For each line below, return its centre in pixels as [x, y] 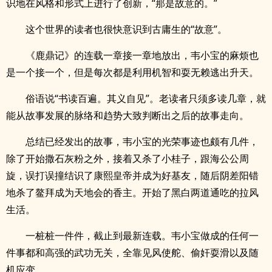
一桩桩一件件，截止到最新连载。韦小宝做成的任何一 [142, 236]
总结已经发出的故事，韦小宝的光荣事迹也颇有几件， [142, 141]
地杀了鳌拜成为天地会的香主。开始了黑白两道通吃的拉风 [132, 192]
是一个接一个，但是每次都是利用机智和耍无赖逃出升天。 [132, 72]
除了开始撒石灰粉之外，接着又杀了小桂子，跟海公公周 [127, 158]
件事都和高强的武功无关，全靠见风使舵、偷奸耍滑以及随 [132, 253]
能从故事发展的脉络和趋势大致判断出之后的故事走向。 [127, 115]
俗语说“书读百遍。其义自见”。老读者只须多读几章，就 [146, 98]
